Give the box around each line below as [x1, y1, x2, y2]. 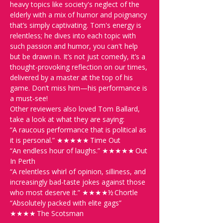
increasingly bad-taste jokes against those [10, 177, 147, 187]
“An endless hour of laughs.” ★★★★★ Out [10, 146, 149, 155]
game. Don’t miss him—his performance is [10, 83, 149, 93]
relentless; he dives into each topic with [10, 31, 138, 40]
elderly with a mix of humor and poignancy [10, 10, 149, 19]
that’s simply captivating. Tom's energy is [10, 20, 143, 30]
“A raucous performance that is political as [10, 125, 148, 134]
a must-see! [10, 94, 48, 103]
